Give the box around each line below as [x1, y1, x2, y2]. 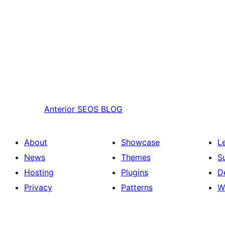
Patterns [121, 182, 153, 193]
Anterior [44, 104, 75, 115]
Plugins [121, 167, 148, 178]
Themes [121, 152, 151, 163]
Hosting [24, 167, 54, 178]
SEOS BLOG [77, 104, 123, 115]
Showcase [121, 137, 160, 148]
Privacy [24, 182, 52, 193]
